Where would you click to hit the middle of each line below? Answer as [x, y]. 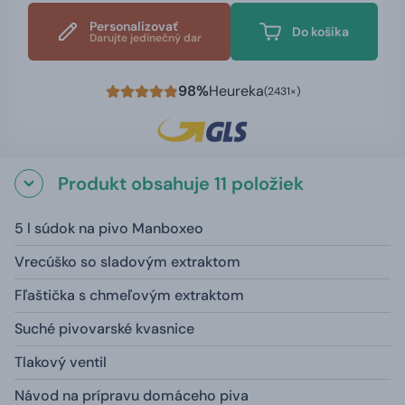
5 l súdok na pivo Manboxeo [109, 228]
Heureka [236, 90]
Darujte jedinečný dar [145, 38]
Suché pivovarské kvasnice [104, 328]
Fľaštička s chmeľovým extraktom [129, 295]
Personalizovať [133, 26]
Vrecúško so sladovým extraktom [127, 261]
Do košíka [320, 31]
